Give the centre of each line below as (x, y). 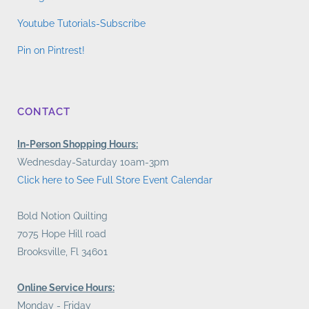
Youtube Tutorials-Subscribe (81, 23)
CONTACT (44, 112)
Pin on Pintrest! (51, 50)
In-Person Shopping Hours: (78, 144)
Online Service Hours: (66, 288)
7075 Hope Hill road (62, 234)
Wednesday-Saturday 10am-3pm (93, 162)
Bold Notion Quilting (62, 216)
